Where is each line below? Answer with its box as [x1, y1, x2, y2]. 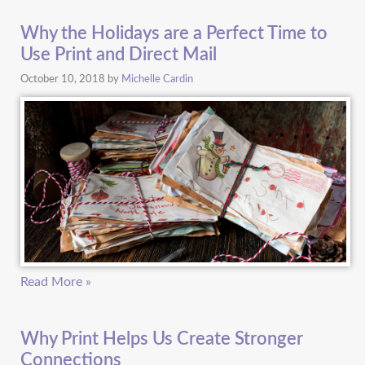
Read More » [20, 275, 91, 288]
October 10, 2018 [20, 73, 108, 84]
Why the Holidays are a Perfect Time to [20, 24, 328, 43]
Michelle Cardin [121, 73, 193, 84]
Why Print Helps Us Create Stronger [20, 329, 303, 348]
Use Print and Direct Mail [20, 46, 217, 64]
